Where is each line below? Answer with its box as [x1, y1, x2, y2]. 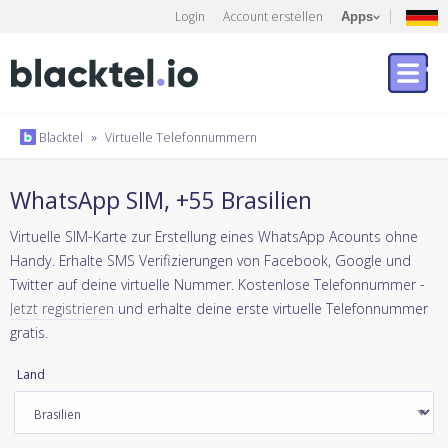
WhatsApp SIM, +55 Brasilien [10, 183, 312, 216]
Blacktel [36, 128, 83, 146]
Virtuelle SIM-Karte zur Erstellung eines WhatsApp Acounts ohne [10, 226, 418, 246]
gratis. [10, 322, 48, 342]
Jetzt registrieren [10, 298, 114, 318]
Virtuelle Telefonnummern [105, 128, 257, 146]
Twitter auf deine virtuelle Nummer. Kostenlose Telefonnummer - [10, 274, 425, 294]
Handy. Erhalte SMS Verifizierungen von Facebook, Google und [10, 250, 411, 270]
